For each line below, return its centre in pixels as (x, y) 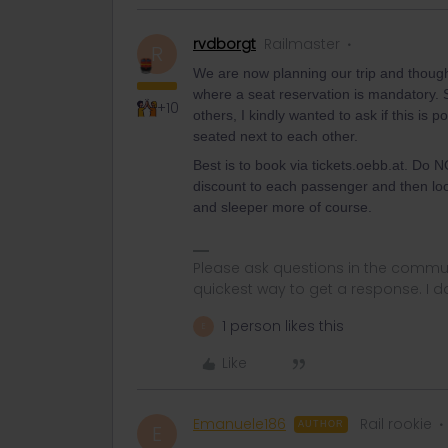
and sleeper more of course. (282, 207)
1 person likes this (283, 326)
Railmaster (302, 44)
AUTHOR (321, 424)
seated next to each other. (275, 136)
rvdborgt (224, 44)
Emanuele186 (239, 424)
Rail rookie (396, 424)
